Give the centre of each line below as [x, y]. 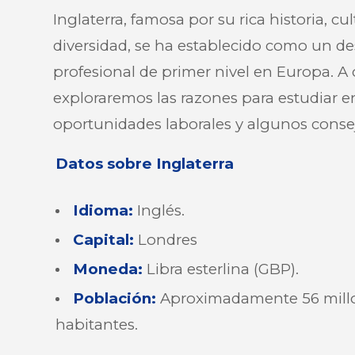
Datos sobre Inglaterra [145, 163]
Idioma [101, 210]
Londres [166, 239]
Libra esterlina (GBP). [221, 269]
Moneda [106, 269]
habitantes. [97, 324]
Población [113, 298]
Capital [101, 239]
